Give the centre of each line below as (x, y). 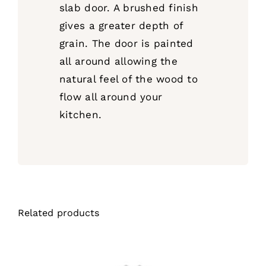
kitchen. (80, 114)
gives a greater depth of (121, 25)
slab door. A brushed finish (129, 7)
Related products (58, 213)
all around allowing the (118, 61)
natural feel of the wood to (128, 79)
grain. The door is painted (126, 43)
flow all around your (111, 96)
